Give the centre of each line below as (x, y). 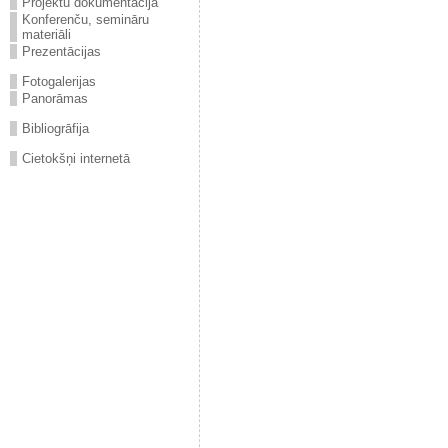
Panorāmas (55, 98)
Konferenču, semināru (85, 19)
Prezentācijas (61, 51)
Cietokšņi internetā (76, 158)
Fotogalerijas (59, 81)
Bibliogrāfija (55, 128)
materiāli (46, 34)
